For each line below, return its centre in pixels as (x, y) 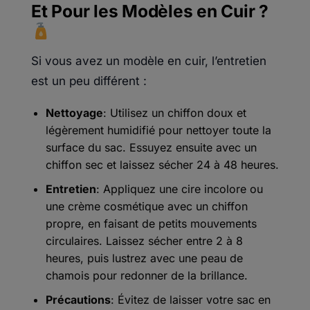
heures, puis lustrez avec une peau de (144, 258)
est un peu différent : (89, 81)
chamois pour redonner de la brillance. (146, 275)
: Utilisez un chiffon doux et (174, 113)
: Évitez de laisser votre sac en (190, 299)
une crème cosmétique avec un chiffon (146, 206)
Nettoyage (74, 113)
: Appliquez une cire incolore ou (179, 189)
